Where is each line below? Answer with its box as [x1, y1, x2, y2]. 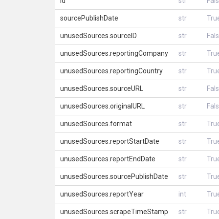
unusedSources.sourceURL [60, 85, 143, 92]
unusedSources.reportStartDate [60, 137, 159, 145]
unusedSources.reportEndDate [60, 155, 155, 163]
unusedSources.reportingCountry [60, 67, 163, 75]
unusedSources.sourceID [60, 32, 137, 40]
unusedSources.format [60, 120, 132, 128]
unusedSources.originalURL [60, 102, 145, 110]
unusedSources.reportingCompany [60, 49, 168, 57]
